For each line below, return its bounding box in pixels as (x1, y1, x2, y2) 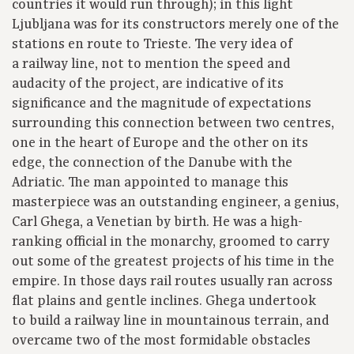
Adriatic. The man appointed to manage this (12, 174, 288, 192)
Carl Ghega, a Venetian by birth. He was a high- (12, 213, 303, 232)
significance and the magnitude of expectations (12, 95, 311, 113)
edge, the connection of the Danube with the (12, 154, 292, 172)
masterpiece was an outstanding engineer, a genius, (12, 194, 339, 212)
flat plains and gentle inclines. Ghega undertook (12, 292, 316, 311)
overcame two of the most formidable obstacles (12, 332, 311, 350)
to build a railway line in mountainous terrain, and (12, 312, 330, 330)
